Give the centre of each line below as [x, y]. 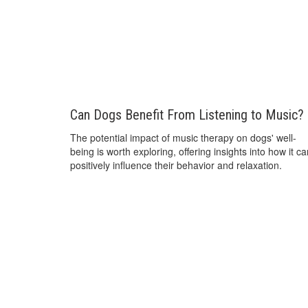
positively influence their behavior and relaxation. [176, 165]
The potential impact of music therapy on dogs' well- [183, 138]
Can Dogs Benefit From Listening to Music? [187, 115]
